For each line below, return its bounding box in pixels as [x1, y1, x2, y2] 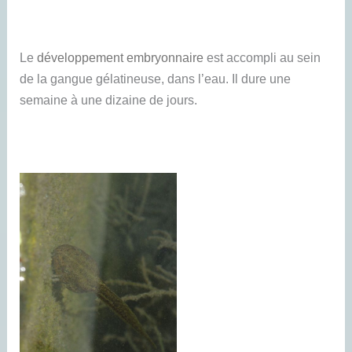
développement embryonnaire [37, 49, 204, 64]
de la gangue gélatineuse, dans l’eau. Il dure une [20, 71, 291, 86]
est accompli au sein [203, 49, 321, 64]
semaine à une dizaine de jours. [20, 92, 198, 107]
